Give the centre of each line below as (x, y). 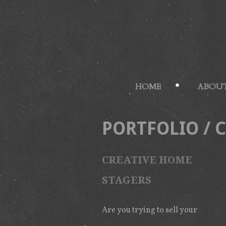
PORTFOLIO (150, 128)
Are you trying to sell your (150, 210)
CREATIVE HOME (147, 160)
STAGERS (127, 180)
